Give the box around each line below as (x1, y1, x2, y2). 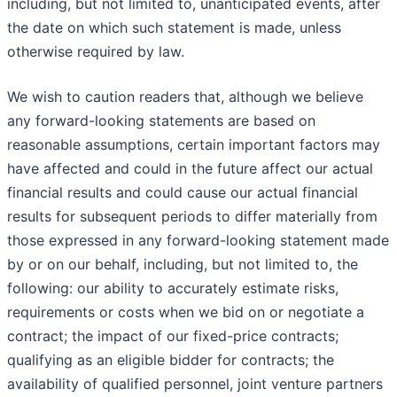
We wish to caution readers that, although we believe (7, 88, 363, 106)
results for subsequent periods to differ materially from (7, 207, 378, 226)
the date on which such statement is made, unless (7, 19, 341, 37)
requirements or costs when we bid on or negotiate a (7, 303, 364, 322)
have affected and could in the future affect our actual (7, 160, 373, 178)
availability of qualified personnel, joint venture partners (7, 375, 383, 393)
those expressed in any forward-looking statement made (7, 231, 389, 250)
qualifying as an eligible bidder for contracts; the (7, 351, 334, 370)
